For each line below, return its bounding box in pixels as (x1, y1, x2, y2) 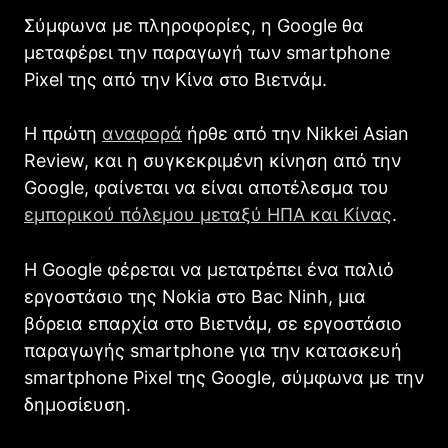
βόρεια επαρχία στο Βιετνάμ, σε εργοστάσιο (24, 313, 402, 335)
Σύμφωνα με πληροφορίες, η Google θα (24, 15, 364, 37)
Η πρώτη (24, 123, 102, 145)
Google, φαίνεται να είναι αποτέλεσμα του (24, 177, 389, 199)
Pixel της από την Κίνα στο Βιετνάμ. (24, 69, 327, 91)
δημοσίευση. (24, 394, 131, 416)
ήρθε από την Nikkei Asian (182, 123, 409, 145)
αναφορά (102, 123, 182, 145)
